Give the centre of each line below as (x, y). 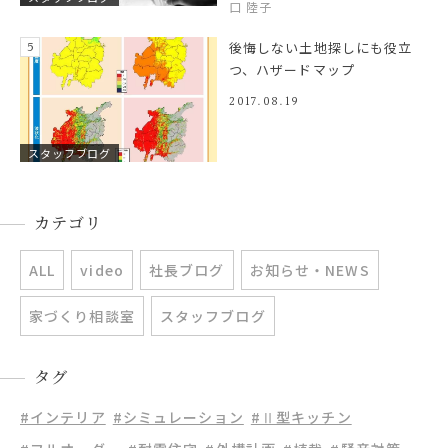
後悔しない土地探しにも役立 (320, 47)
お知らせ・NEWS (309, 270)
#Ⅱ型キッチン (301, 417)
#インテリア (63, 417)
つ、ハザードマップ (292, 69)
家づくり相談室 (82, 316)
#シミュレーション (178, 417)
